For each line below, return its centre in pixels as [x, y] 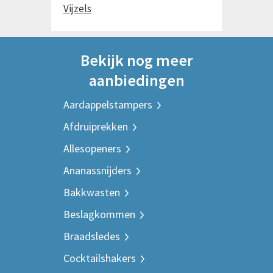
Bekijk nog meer [136, 60]
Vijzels [77, 9]
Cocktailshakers [100, 258]
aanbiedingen [136, 80]
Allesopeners [92, 148]
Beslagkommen [99, 214]
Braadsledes [92, 236]
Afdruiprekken [96, 126]
